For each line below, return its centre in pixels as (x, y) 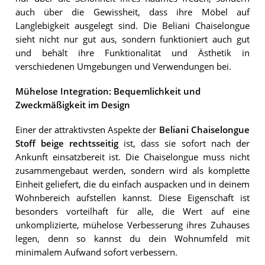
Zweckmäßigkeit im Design (72, 105)
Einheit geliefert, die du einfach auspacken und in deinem (132, 185)
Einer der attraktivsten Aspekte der (87, 130)
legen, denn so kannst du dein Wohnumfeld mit (132, 239)
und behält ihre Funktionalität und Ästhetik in (132, 53)
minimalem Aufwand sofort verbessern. (96, 253)
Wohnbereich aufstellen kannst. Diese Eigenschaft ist (132, 198)
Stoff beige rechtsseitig (67, 144)
